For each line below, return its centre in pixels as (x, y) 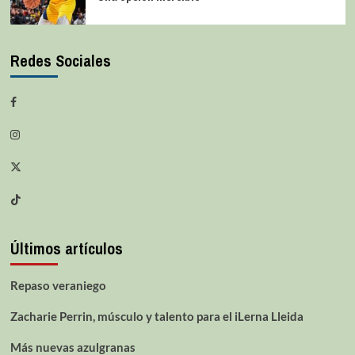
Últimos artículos (66, 248)
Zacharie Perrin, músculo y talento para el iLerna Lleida (157, 316)
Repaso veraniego (58, 285)
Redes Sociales (60, 60)
